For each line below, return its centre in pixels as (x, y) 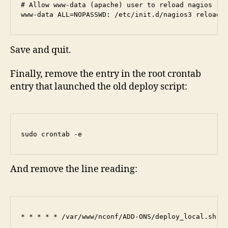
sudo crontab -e (51, 134)
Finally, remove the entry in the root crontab (106, 74)
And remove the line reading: (74, 169)
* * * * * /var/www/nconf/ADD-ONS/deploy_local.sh (119, 217)
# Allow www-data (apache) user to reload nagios (117, 5)
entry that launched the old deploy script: (99, 87)
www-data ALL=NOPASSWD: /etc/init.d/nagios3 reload (121, 15)
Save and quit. (41, 50)
